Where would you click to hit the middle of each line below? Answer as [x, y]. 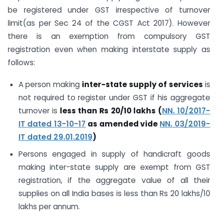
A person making [50, 85]
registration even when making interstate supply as [109, 50]
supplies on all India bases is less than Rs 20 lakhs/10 [114, 193]
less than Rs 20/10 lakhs [108, 111]
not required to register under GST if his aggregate [114, 98]
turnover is [39, 111]
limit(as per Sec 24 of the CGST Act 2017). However [109, 23]
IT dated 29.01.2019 [55, 137]
